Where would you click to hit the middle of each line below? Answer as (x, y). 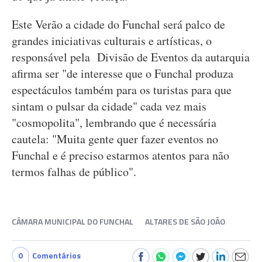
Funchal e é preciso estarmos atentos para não (120, 155)
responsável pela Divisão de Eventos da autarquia (131, 57)
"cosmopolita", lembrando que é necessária (114, 123)
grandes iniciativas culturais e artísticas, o (112, 41)
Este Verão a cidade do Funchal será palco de (118, 24)
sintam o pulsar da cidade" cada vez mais (109, 106)
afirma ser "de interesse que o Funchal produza (123, 73)
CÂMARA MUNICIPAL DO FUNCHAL (73, 221)
